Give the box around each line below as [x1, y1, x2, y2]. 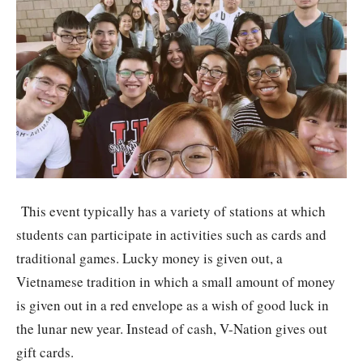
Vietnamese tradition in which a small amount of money [16, 271, 335, 291]
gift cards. [16, 342, 74, 361]
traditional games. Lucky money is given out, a [16, 248, 283, 267]
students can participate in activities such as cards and [16, 224, 327, 244]
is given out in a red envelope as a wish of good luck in [16, 295, 329, 314]
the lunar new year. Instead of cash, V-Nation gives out [16, 318, 327, 338]
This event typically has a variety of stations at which [16, 201, 326, 220]
